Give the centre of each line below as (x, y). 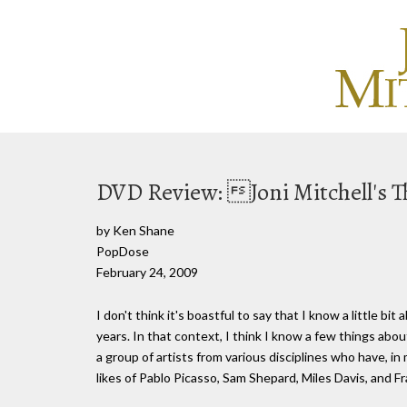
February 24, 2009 (147, 272)
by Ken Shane (135, 230)
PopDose (123, 251)
